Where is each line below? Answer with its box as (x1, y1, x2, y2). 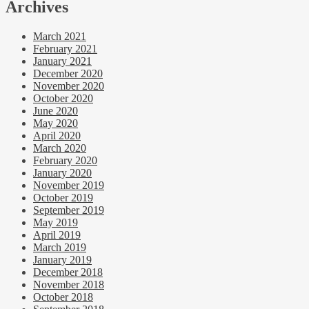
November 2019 (33, 179, 104, 192)
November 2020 (33, 80, 104, 92)
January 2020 (33, 167, 92, 179)
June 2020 (33, 105, 78, 117)
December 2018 (33, 266, 103, 279)
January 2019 (33, 254, 92, 266)
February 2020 (33, 154, 97, 167)
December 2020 (33, 68, 103, 80)
